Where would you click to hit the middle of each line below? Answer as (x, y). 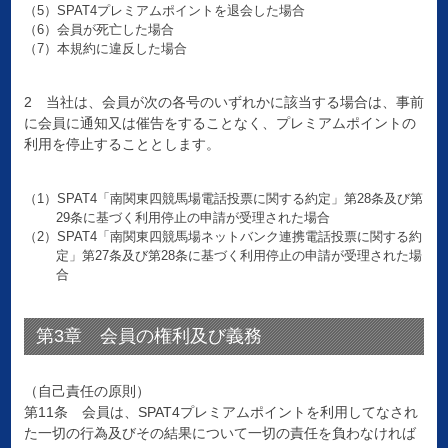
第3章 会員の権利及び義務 (148, 336)
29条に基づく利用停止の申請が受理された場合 (193, 218)
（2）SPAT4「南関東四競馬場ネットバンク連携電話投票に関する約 (222, 237)
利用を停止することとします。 (121, 144)
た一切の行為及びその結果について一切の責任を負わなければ (219, 433)
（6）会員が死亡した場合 (98, 30)
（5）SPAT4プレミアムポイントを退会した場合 (164, 11)
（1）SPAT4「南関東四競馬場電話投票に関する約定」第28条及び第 (223, 199)
